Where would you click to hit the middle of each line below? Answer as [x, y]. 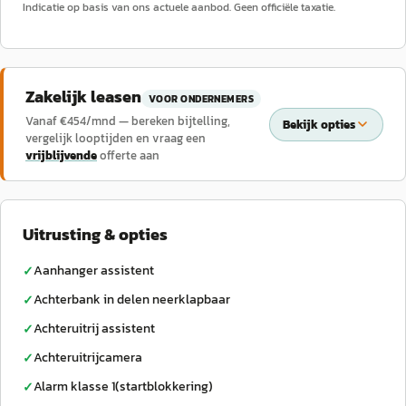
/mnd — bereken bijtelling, [158, 121]
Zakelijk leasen [83, 97]
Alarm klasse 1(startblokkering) [123, 387]
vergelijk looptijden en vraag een [116, 138]
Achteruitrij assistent [94, 329]
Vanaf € [46, 121]
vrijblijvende [61, 155]
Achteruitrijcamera [88, 358]
